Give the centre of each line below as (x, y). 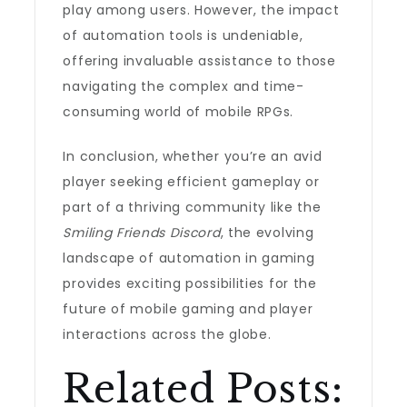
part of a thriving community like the (192, 207)
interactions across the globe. (167, 334)
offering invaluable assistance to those (199, 61)
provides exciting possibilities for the (190, 283)
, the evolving (267, 233)
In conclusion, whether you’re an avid (193, 156)
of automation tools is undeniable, (183, 35)
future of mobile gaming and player (188, 309)
